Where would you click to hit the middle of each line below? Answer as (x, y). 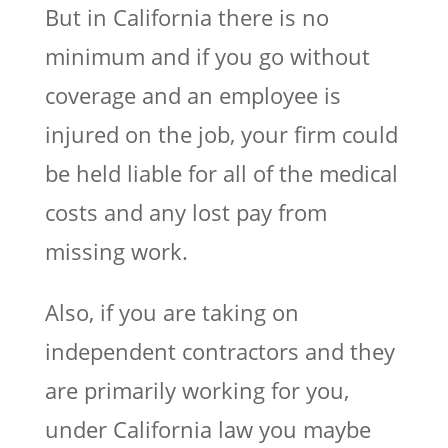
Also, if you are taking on (171, 311)
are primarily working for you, (196, 389)
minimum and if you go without (207, 55)
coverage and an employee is (192, 94)
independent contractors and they (219, 350)
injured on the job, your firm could (221, 133)
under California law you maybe (207, 428)
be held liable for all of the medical (221, 172)
